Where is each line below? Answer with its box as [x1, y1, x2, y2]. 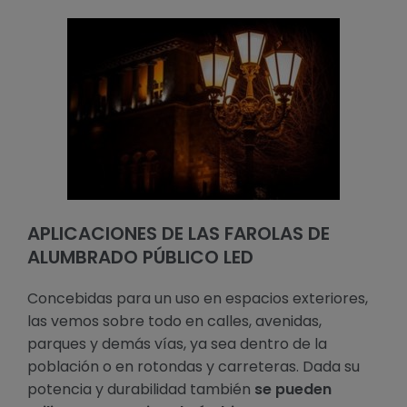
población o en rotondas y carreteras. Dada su [27, 356, 360, 378]
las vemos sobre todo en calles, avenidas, [27, 311, 322, 333]
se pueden [254, 379, 332, 401]
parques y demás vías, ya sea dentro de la [27, 333, 327, 355]
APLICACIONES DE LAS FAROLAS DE [27, 221, 330, 247]
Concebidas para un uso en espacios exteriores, [27, 288, 368, 310]
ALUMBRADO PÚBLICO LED [27, 244, 253, 271]
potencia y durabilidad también [27, 379, 254, 401]
